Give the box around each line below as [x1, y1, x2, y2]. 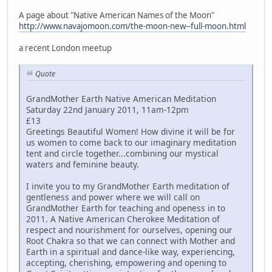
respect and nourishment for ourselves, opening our [26, 223, 233, 236]
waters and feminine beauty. [26, 158, 139, 170]
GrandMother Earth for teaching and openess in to [26, 202, 225, 214]
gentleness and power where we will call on [26, 191, 200, 203]
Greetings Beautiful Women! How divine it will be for [26, 125, 235, 137]
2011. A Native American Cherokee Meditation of [26, 212, 220, 225]
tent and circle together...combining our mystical [26, 147, 219, 159]
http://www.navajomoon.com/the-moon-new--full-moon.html [19, 21, 246, 32]
